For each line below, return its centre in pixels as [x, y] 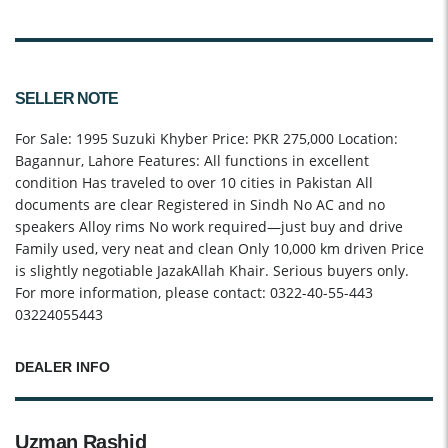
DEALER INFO [62, 367]
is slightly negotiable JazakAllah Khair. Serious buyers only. [212, 271]
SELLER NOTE [66, 99]
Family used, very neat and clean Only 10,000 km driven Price [219, 249]
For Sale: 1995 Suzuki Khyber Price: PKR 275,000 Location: [206, 139]
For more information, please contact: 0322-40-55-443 [194, 293]
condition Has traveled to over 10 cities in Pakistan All [194, 183]
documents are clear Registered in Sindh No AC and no [200, 205]
